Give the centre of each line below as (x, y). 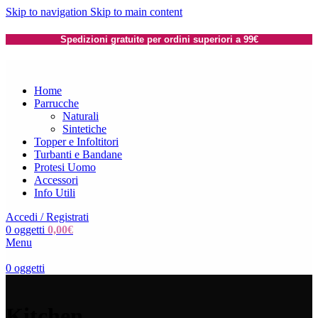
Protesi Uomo (65, 168)
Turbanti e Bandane (78, 155)
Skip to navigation (48, 12)
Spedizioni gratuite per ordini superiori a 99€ (159, 40)
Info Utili (55, 193)
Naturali (81, 116)
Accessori (56, 180)
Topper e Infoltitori (76, 142)
